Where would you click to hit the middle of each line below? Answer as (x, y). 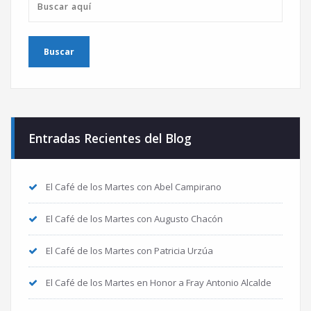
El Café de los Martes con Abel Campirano (134, 186)
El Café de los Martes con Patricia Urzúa (129, 250)
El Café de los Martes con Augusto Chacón (134, 218)
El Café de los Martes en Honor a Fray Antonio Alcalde (159, 282)
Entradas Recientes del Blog (110, 138)
